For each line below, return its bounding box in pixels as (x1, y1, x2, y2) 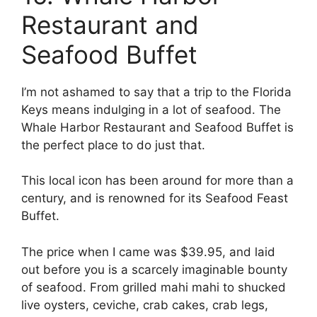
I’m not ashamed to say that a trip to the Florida (21, 84, 292, 99)
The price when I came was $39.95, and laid (21, 244, 275, 259)
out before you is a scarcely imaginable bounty (21, 262, 287, 277)
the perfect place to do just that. (21, 137, 205, 152)
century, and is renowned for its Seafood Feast (21, 191, 288, 206)
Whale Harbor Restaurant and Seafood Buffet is (21, 120, 294, 134)
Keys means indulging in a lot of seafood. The (21, 102, 281, 117)
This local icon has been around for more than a (21, 173, 294, 188)
